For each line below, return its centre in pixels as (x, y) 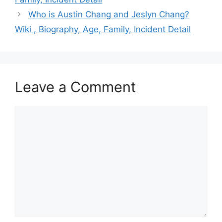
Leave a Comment (76, 87)
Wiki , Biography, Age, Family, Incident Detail (103, 29)
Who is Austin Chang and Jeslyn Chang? (109, 14)
